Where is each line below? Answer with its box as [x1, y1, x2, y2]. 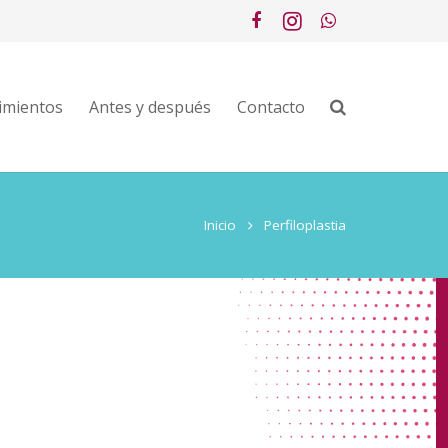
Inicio [204, 216, 236, 234]
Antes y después [89, 96, 212, 118]
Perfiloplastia [264, 216, 346, 234]
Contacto [237, 96, 306, 118]
